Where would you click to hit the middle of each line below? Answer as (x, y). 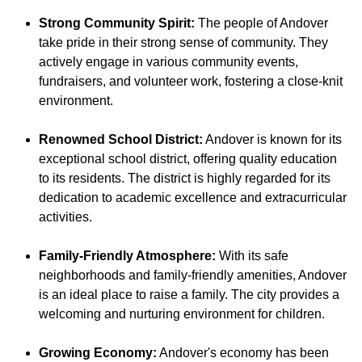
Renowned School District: (121, 140)
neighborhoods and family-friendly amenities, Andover (193, 276)
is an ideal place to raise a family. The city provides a (189, 295)
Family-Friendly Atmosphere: (127, 256)
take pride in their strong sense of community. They (183, 43)
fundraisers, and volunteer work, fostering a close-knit (191, 82)
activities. (65, 217)
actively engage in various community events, (168, 62)
